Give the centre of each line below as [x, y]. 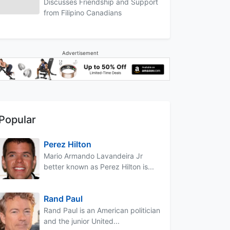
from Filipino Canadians [83, 12]
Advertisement [80, 53]
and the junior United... [82, 221]
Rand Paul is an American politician [102, 210]
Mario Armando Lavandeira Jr [93, 156]
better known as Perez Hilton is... [99, 166]
